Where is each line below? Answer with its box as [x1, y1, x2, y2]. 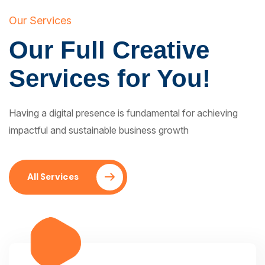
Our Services [9, 14, 72, 27]
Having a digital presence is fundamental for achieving [9, 106, 238, 119]
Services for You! [9, 64, 211, 92]
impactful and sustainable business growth [9, 124, 189, 136]
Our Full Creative [9, 35, 209, 64]
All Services [27, 170, 79, 183]
